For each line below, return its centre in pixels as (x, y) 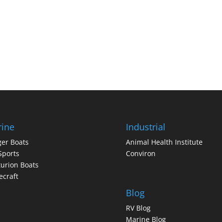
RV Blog (138, 208)
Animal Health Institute (164, 142)
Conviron (140, 153)
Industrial (145, 127)
